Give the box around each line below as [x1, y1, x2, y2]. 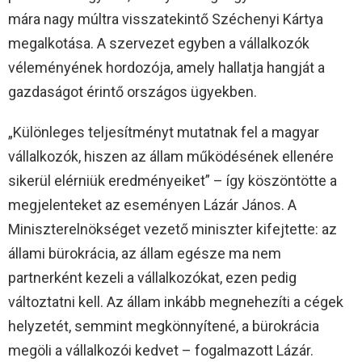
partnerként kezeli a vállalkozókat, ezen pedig [8, 269, 297, 287]
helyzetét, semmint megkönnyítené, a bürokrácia [8, 318, 319, 335]
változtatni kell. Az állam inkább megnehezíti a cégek [8, 293, 343, 311]
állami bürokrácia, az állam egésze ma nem [8, 245, 281, 263]
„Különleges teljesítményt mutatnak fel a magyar [8, 124, 319, 141]
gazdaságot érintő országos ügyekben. [8, 83, 257, 101]
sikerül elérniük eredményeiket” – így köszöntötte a [8, 172, 337, 190]
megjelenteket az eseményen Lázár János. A [8, 196, 297, 214]
